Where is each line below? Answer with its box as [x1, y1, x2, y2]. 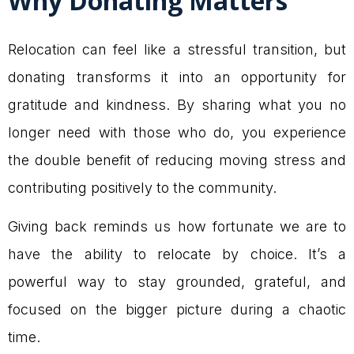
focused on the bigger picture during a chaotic [8, 300, 346, 318]
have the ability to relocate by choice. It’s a [8, 245, 346, 262]
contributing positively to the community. [8, 179, 277, 196]
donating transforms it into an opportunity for [8, 68, 346, 85]
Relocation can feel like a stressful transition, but [8, 40, 346, 58]
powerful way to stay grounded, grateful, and [8, 273, 346, 290]
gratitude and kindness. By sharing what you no [8, 96, 346, 113]
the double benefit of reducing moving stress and [8, 151, 346, 168]
